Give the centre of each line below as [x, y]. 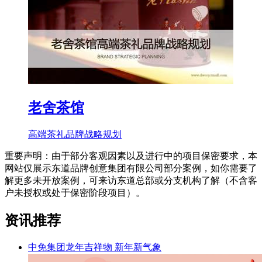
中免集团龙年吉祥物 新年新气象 [95, 247]
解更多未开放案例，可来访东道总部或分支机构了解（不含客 [131, 180]
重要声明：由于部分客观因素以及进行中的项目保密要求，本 [131, 156]
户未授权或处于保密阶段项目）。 [75, 193]
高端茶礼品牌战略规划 [75, 134]
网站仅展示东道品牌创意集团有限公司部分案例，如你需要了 [131, 168]
